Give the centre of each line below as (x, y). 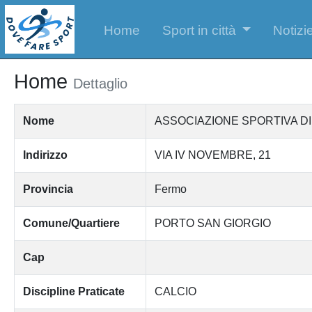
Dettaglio (100, 83)
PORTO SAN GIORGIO (212, 223)
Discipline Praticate (73, 291)
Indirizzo (45, 155)
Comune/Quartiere (71, 223)
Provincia (48, 189)
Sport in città (199, 30)
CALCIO (175, 291)
